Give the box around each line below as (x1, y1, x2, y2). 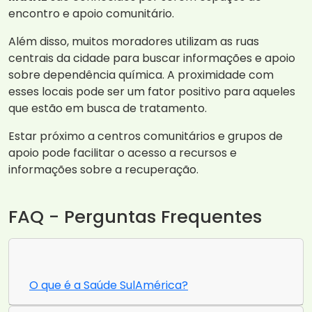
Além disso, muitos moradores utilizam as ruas (8, 33, 259, 50)
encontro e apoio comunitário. (8, 6, 174, 22)
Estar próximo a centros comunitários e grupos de (8, 128, 283, 145)
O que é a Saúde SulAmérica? (29, 277, 188, 294)
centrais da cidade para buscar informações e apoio (8, 50, 295, 67)
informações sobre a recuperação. (8, 162, 198, 178)
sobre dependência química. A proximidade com (8, 67, 274, 84)
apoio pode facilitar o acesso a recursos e (8, 145, 237, 162)
